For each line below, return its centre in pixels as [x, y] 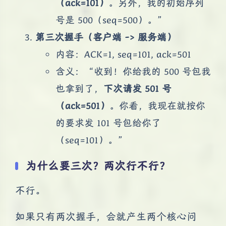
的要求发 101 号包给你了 [108, 122]
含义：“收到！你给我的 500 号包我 [133, 71]
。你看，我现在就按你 [157, 105]
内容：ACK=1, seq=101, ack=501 [123, 54]
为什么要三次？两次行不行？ [98, 165]
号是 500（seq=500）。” [111, 19]
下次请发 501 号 [137, 88]
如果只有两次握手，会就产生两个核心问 [106, 216]
